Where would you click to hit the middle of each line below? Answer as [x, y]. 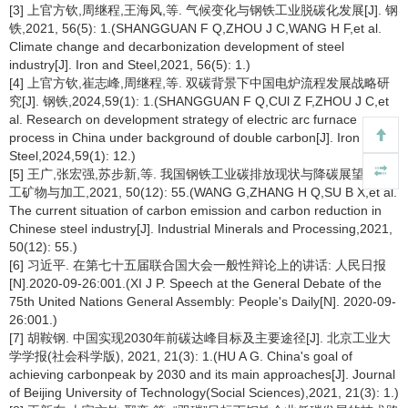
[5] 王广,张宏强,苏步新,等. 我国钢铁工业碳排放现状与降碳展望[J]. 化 [204, 174]
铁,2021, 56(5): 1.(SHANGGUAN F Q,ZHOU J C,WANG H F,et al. [195, 28]
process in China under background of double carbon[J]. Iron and [197, 138]
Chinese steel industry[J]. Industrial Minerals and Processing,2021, [201, 229]
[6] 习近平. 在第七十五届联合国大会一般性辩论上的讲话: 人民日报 [198, 265]
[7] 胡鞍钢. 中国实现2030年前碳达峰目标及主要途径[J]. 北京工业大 [200, 338]
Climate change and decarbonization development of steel [177, 46]
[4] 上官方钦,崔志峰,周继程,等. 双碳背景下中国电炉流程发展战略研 [199, 83]
